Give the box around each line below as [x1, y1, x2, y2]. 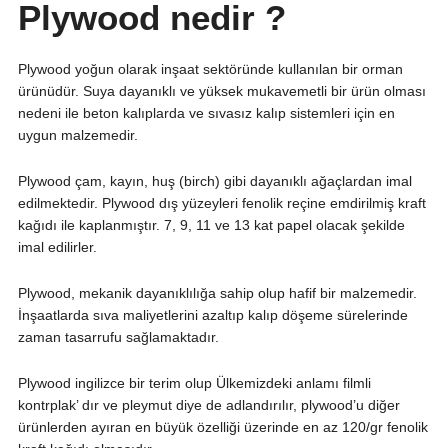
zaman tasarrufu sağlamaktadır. [17, 329, 219, 346]
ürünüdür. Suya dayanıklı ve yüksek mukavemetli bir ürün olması [17, 83, 426, 100]
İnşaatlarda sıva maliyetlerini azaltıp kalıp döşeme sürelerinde [17, 307, 408, 324]
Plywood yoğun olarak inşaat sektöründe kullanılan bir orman [17, 61, 403, 78]
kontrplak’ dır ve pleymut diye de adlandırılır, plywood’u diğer [17, 397, 400, 414]
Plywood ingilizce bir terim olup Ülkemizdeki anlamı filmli [17, 375, 371, 392]
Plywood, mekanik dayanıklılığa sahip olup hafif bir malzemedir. [17, 285, 417, 302]
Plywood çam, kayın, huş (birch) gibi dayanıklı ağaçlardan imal [17, 173, 412, 190]
